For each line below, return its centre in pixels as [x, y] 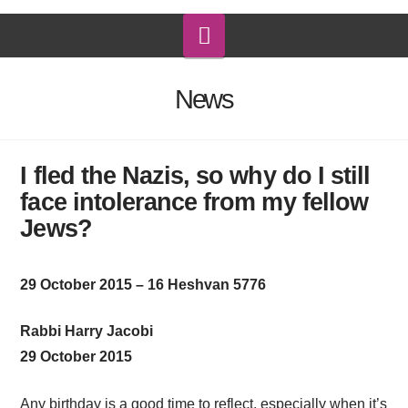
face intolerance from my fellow [194, 202]
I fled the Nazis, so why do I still [195, 176]
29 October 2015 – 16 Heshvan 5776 [143, 285]
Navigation [265, 34]
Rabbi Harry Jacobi [87, 331]
